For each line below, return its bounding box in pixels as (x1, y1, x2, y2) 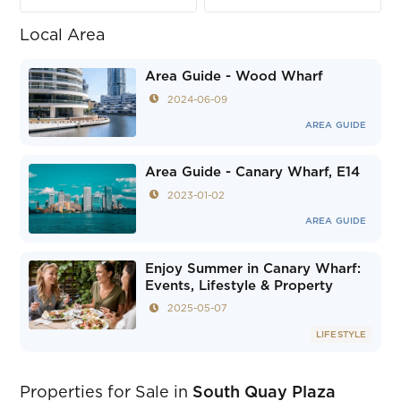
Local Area (20, 28, 106, 44)
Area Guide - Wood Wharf (145, 70, 324, 83)
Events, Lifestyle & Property (145, 278, 334, 293)
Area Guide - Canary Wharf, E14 (145, 166, 361, 180)
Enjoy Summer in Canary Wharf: (145, 261, 362, 276)
